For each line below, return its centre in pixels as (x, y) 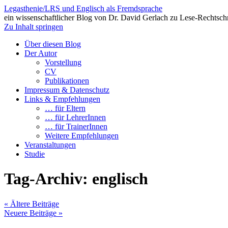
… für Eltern (65, 108)
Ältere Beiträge (34, 204)
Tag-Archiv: (48, 179)
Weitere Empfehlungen (82, 136)
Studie (35, 154)
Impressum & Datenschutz (67, 90)
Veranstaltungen (50, 145)
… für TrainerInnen (76, 126)
